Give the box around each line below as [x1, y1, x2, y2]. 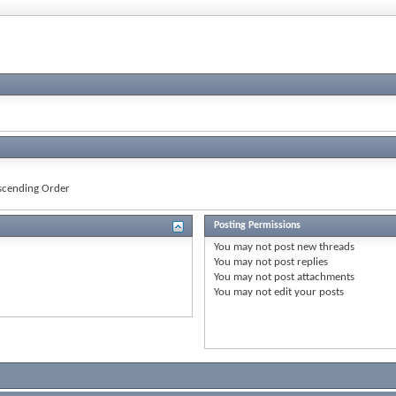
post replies [270, 255, 328, 268]
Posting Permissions [213, 219, 301, 231]
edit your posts [270, 286, 344, 298]
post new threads [270, 240, 354, 253]
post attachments [270, 270, 354, 283]
